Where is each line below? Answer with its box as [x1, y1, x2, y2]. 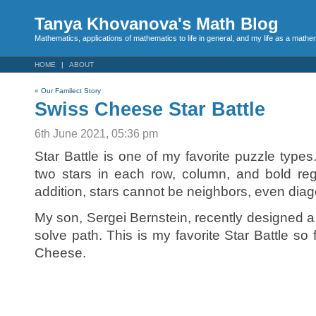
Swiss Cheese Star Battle [35, 98, 265, 120]
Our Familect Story [41, 87, 101, 95]
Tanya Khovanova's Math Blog [35, 14, 279, 33]
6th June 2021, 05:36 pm [35, 127, 158, 140]
